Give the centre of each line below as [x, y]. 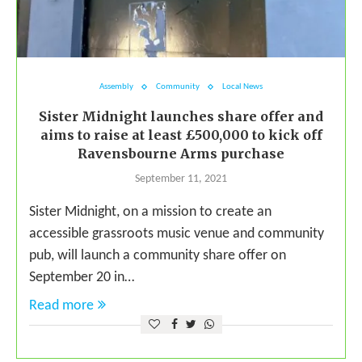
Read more [61, 306]
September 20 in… [82, 278]
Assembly [116, 87]
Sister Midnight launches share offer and [181, 117]
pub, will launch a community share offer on [158, 256]
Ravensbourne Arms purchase [181, 154]
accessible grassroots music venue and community [177, 234]
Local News [242, 87]
